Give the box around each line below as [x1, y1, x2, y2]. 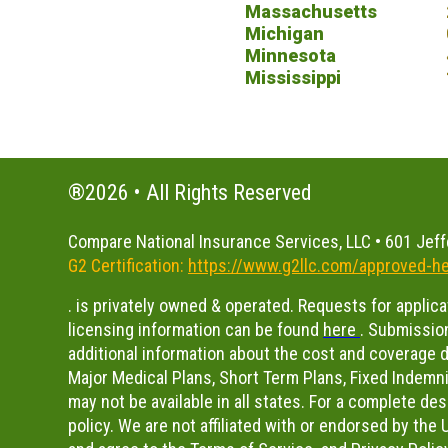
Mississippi [245, 67, 341, 88]
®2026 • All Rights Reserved [68, 180, 312, 205]
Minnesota [245, 45, 336, 66]
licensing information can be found [68, 319, 323, 340]
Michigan [245, 23, 324, 44]
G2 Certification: [68, 255, 188, 276]
